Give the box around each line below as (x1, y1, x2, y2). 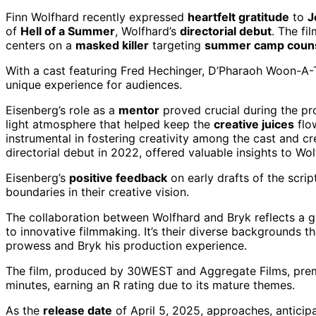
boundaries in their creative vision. (6, 184, 189, 199)
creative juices (214, 116, 294, 131)
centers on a (6, 37, 75, 52)
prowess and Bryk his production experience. (6, 238, 247, 253)
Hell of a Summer (20, 23, 115, 38)
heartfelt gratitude (188, 9, 289, 24)
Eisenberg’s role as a (6, 102, 119, 117)
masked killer (75, 37, 149, 52)
